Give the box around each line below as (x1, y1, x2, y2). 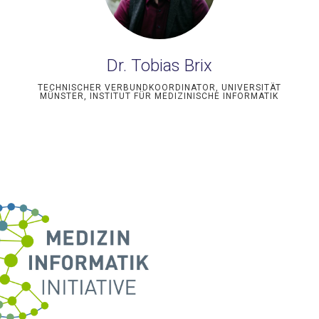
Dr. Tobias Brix (106, 56, 212, 75)
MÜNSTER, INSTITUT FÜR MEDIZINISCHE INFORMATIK (40, 91, 279, 101)
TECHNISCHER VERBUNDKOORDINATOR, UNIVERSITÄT (37, 83, 281, 93)
